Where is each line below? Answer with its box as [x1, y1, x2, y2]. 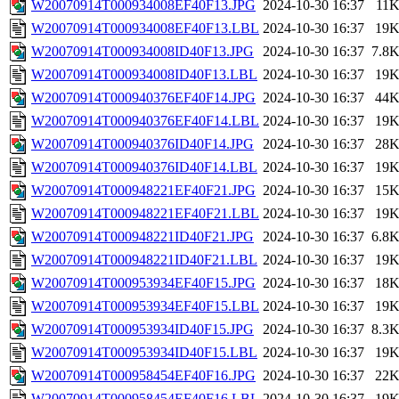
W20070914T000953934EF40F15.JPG [31, 275, 256, 291]
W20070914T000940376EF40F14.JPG [31, 90, 256, 106]
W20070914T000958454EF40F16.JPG [31, 368, 256, 384]
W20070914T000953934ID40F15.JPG [31, 322, 254, 338]
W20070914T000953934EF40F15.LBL [31, 298, 259, 314]
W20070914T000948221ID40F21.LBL [31, 252, 257, 268]
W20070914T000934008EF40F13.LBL [31, 20, 259, 37]
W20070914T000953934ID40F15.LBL [31, 345, 257, 361]
